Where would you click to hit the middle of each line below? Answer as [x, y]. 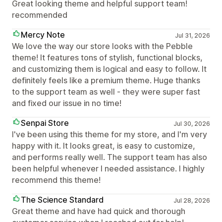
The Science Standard [62, 199]
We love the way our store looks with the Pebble [102, 46]
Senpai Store [45, 123]
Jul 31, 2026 [192, 35]
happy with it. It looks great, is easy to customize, [104, 145]
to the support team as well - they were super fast [106, 91]
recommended [40, 15]
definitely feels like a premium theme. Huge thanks [106, 80]
